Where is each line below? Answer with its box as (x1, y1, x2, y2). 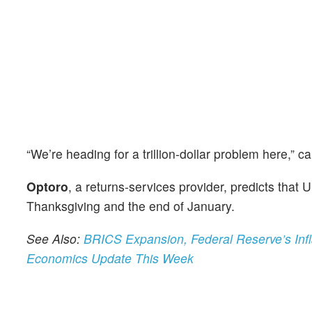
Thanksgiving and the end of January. (26, 196, 235, 214)
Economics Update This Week (26, 249, 194, 267)
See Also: (26, 229, 84, 247)
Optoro (26, 177, 68, 195)
